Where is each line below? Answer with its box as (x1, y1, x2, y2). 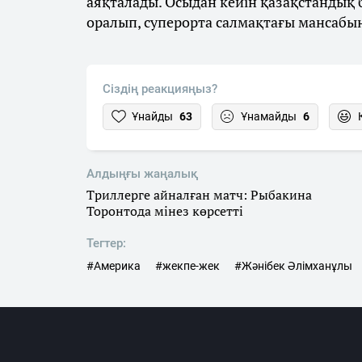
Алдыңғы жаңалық (86, 166, 198, 182)
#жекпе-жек (155, 259, 220, 273)
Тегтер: (86, 236, 126, 251)
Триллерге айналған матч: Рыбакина (86, 186, 312, 204)
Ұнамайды (241, 110, 297, 124)
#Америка (86, 259, 141, 273)
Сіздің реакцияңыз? (103, 82, 217, 97)
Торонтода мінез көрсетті (86, 202, 243, 221)
